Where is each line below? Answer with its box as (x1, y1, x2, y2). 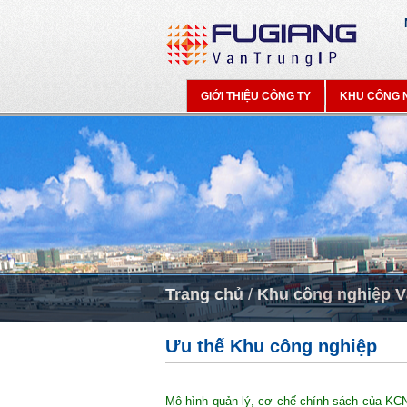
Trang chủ (165, 285, 243, 303)
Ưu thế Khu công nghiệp (165, 336, 377, 356)
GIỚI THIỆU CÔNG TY (201, 90, 311, 103)
